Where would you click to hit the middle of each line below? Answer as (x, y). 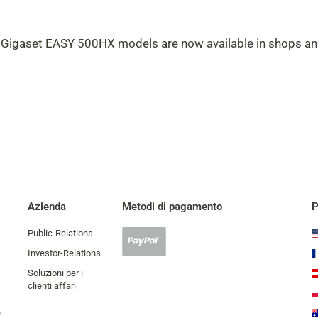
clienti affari (52, 286)
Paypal (135, 247)
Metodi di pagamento (172, 207)
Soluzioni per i (55, 273)
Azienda (47, 207)
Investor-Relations (64, 253)
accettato (141, 262)
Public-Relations (60, 233)
